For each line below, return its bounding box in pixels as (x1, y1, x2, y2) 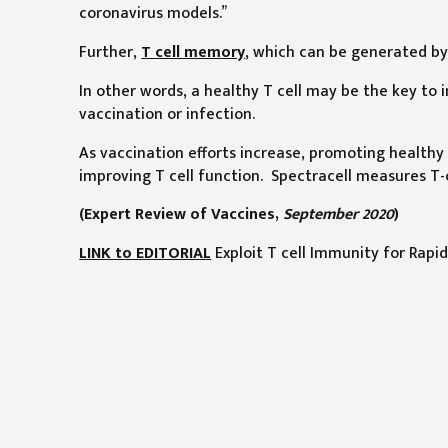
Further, (79, 39, 142, 66)
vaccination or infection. (79, 100, 256, 127)
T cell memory (141, 39, 246, 66)
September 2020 (283, 201, 395, 228)
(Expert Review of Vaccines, (79, 201, 284, 228)
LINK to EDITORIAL (79, 240, 212, 267)
